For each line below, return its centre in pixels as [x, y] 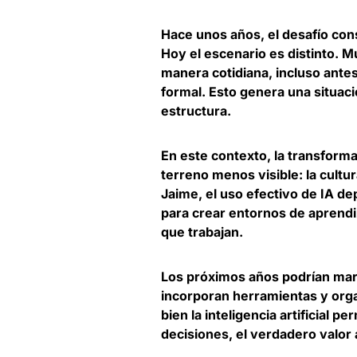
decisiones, [198, 333]
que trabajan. [202, 231]
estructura [194, 110]
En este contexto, [218, 155]
